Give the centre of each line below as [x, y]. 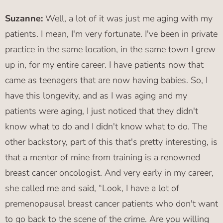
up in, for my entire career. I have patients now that [104, 65]
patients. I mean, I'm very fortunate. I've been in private [111, 34]
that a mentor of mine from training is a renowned [103, 158]
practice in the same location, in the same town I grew [110, 50]
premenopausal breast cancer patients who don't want [111, 204]
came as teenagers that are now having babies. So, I [106, 80]
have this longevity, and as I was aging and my [96, 96]
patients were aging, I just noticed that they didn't [102, 111]
